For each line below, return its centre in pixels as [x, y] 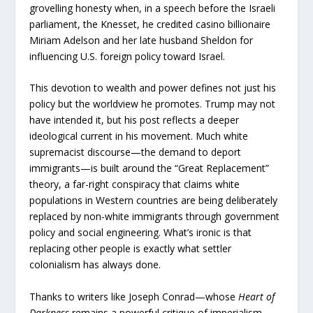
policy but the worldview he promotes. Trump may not [153, 104]
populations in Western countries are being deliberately [154, 201]
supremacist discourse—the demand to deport [136, 152]
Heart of [257, 296]
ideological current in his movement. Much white [139, 136]
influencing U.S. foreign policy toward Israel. [128, 56]
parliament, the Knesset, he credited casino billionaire [150, 24]
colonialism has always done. [95, 265]
